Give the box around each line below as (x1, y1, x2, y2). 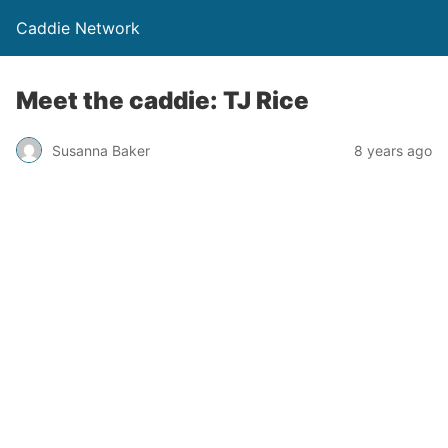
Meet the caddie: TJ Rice (16, 86, 309, 115)
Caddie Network (16, 18, 140, 38)
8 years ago (354, 141, 432, 159)
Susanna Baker (52, 141, 150, 159)
